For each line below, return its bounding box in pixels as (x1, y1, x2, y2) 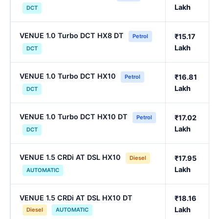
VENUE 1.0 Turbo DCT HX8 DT (20, 31, 124, 40)
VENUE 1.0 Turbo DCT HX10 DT (20, 112, 128, 121)
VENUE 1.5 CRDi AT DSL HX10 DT (20, 194, 132, 202)
